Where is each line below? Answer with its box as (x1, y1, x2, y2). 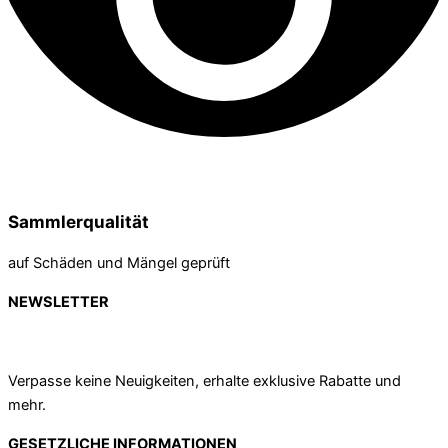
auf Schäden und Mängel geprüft (8, 253, 230, 272)
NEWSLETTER (8, 293, 109, 311)
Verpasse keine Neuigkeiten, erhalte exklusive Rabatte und (8, 371, 401, 390)
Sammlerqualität (8, 210, 149, 232)
